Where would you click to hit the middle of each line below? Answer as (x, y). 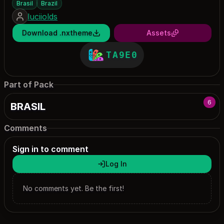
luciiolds (42, 16)
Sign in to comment (50, 149)
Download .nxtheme (57, 32)
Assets (159, 32)
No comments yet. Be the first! (73, 188)
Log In (116, 163)
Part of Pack (29, 85)
